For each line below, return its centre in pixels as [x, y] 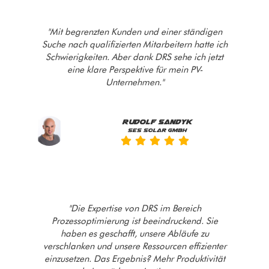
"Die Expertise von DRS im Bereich [134, 209]
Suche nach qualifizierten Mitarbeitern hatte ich [134, 45]
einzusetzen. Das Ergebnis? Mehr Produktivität [134, 259]
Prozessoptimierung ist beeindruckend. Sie [134, 221]
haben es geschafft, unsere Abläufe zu [134, 234]
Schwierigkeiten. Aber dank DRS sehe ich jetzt [134, 57]
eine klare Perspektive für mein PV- [134, 70]
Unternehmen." [134, 83]
